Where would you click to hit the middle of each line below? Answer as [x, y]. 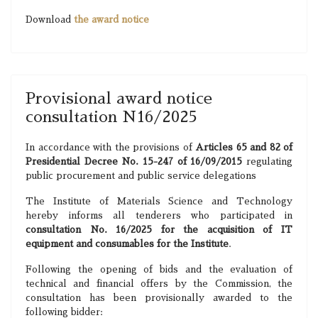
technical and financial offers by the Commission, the [159, 284]
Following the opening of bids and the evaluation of [159, 269]
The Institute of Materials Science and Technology [159, 201]
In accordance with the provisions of [110, 147]
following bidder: [64, 312]
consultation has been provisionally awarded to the [159, 298]
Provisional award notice [119, 99]
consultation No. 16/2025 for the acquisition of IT [159, 230]
